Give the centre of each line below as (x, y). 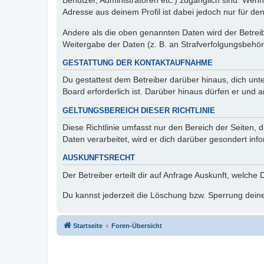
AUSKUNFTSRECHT (99, 158)
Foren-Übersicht (137, 226)
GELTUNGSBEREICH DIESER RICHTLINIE (139, 110)
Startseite (88, 226)
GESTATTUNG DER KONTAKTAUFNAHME (138, 63)
